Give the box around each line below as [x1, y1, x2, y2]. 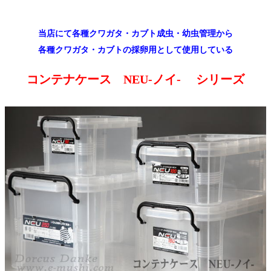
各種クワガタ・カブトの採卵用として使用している [38, 45, 233, 54]
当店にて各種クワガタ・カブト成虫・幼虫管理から [38, 28, 233, 38]
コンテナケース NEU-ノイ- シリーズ [27, 72, 244, 86]
